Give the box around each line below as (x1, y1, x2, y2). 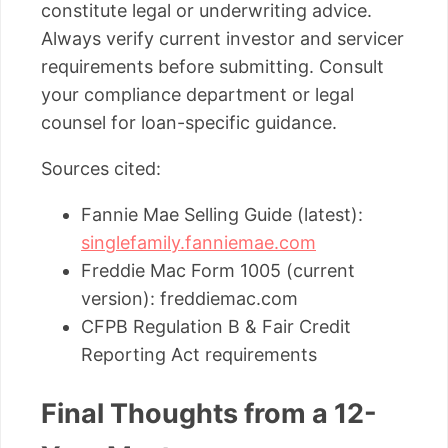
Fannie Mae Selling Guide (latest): (81, 204, 363, 226)
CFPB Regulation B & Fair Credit (81, 316, 351, 338)
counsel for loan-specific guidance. (41, 112, 337, 134)
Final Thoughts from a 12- (41, 396, 377, 430)
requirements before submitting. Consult (41, 56, 384, 78)
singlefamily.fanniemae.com (81, 232, 316, 254)
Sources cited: (41, 158, 161, 180)
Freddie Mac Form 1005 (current (81, 260, 355, 282)
